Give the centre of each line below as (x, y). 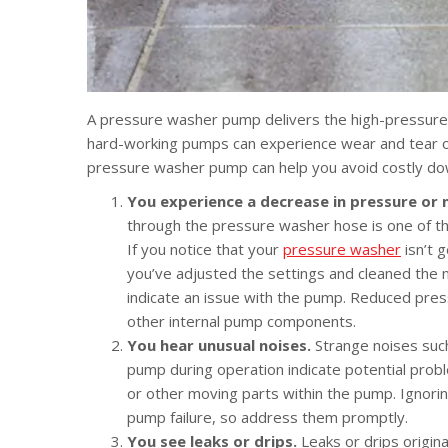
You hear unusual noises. (221, 345)
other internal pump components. (241, 321)
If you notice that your (205, 249)
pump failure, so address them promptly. (267, 417)
